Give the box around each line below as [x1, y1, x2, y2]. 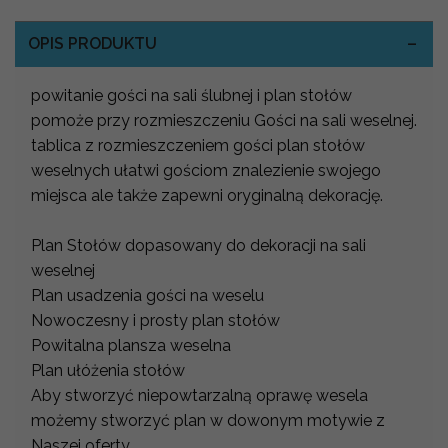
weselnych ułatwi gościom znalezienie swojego [31, 160, 381, 180]
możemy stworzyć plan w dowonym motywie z [31, 410, 385, 430]
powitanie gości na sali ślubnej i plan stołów [31, 85, 352, 105]
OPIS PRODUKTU [27, 34, 157, 54]
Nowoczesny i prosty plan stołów [31, 310, 280, 330]
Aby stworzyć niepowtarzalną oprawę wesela [31, 385, 368, 405]
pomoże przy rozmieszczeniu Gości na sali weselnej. [31, 110, 417, 130]
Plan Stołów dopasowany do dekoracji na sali [31, 235, 366, 255]
